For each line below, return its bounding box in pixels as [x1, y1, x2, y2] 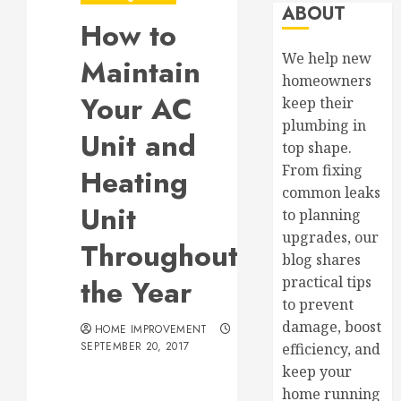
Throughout [81, 235, 238, 277]
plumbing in [282, 115, 367, 135]
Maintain [81, 52, 200, 93]
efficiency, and [282, 339, 381, 359]
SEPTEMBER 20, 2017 [81, 338, 190, 354]
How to [81, 15, 176, 56]
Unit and [81, 125, 196, 166]
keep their [282, 93, 354, 113]
